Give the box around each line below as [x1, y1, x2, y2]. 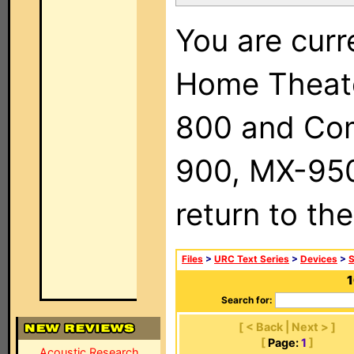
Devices [300, 254, 337, 265]
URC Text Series [214, 254, 289, 265]
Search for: [221, 295, 273, 306]
